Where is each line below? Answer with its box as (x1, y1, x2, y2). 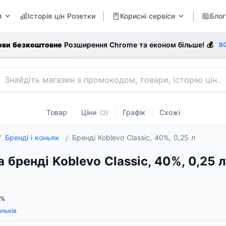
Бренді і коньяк (5, 133, 62, 142)
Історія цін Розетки (28, 12, 95, 20)
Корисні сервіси (120, 12, 175, 20)
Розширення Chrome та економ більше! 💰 (62, 40, 213, 49)
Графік (122, 108, 145, 117)
